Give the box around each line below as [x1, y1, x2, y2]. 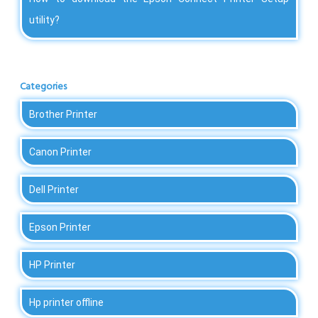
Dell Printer [29, 184, 79, 196]
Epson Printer [29, 221, 91, 234]
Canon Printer [29, 146, 92, 158]
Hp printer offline [29, 297, 104, 309]
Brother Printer [29, 109, 97, 121]
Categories [20, 79, 67, 96]
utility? [29, 14, 60, 26]
